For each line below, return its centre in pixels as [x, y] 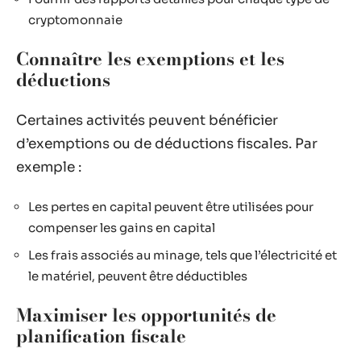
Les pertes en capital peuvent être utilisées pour [171, 207]
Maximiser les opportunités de [146, 315]
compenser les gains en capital [122, 228]
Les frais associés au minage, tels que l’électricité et [183, 255]
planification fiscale [101, 336]
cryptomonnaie [75, 19]
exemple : [49, 167]
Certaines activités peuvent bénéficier [147, 120]
